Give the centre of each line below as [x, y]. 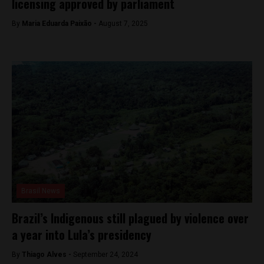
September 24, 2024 [105, 255]
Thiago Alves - [47, 255]
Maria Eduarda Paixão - [60, 24]
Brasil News [41, 191]
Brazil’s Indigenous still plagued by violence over [130, 218]
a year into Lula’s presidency [82, 235]
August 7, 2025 [123, 24]
